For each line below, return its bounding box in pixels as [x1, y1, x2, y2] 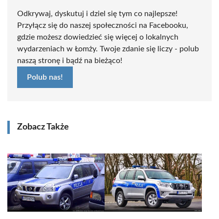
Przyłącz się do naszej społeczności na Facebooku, [17, 22, 188, 29]
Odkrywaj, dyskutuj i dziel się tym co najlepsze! [17, 10, 177, 18]
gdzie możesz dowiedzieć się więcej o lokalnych [17, 33, 178, 41]
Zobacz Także [17, 123, 69, 131]
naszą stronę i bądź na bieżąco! [17, 57, 122, 65]
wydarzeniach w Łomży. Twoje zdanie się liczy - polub [17, 45, 199, 53]
